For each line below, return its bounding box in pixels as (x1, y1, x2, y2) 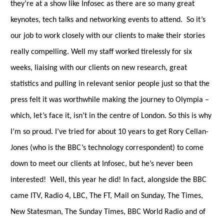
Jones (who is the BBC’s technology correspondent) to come (10, 143, 203, 152)
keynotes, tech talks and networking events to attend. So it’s (10, 15, 205, 24)
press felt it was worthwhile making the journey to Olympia (10, 95, 205, 104)
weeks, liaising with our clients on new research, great (10, 63, 187, 72)
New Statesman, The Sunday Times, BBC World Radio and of (10, 207, 205, 216)
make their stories (146, 31, 205, 40)
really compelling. (10, 47, 71, 56)
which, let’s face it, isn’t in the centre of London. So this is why (10, 111, 211, 120)
